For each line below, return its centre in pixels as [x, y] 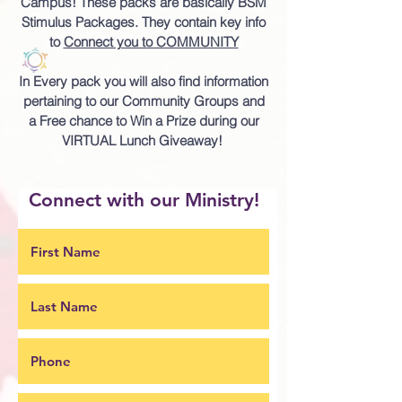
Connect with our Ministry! [144, 200]
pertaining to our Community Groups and [144, 101]
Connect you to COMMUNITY [151, 42]
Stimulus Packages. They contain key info [144, 22]
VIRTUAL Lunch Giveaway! [144, 140]
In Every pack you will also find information [144, 81]
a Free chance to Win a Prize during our [144, 121]
